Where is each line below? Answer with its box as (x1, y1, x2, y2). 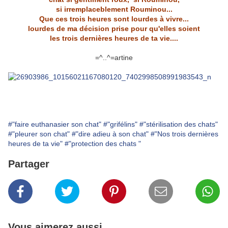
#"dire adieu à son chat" (72, 130, 149, 138)
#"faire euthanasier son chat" (8, 120, 101, 129)
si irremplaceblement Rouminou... (55, 5, 173, 14)
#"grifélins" (103, 120, 137, 129)
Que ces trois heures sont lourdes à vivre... (39, 15, 189, 23)
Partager (8, 158, 49, 170)
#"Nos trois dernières (151, 130, 218, 138)
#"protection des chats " (65, 139, 141, 148)
